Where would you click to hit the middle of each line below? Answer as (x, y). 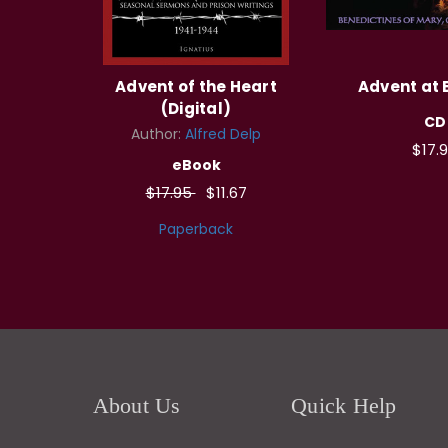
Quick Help (344, 405)
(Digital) (196, 108)
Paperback (196, 228)
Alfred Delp (223, 133)
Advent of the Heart (196, 86)
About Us (136, 405)
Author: (158, 133)
